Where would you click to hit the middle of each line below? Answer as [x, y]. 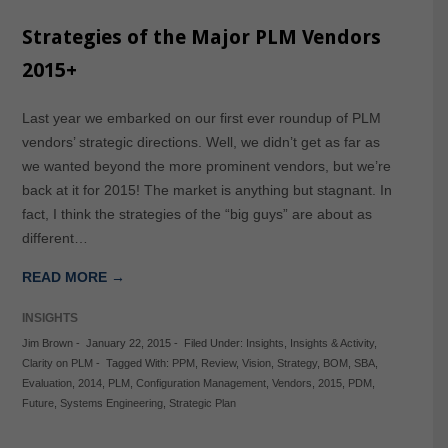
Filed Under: [214, 343]
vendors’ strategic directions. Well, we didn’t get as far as [200, 142]
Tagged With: [138, 363]
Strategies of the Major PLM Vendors [201, 37]
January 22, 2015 [128, 343]
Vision [256, 363]
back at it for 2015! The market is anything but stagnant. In [206, 190]
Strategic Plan [202, 403]
